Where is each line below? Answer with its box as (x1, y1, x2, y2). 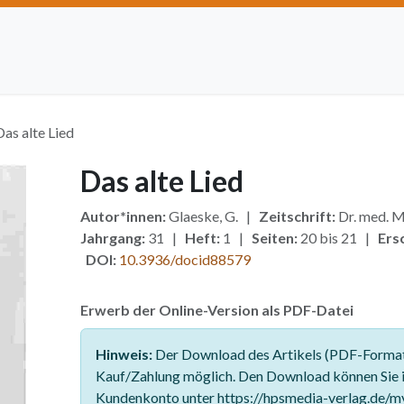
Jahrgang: (79, 229, 145, 246)
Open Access (155, 63, 237, 80)
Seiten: (251, 229, 298, 246)
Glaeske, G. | (165, 207, 259, 225)
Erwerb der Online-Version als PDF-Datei (79, 301, 353, 318)
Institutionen (266, 63, 345, 80)
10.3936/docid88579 (118, 251, 251, 268)
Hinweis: (95, 345, 152, 363)
